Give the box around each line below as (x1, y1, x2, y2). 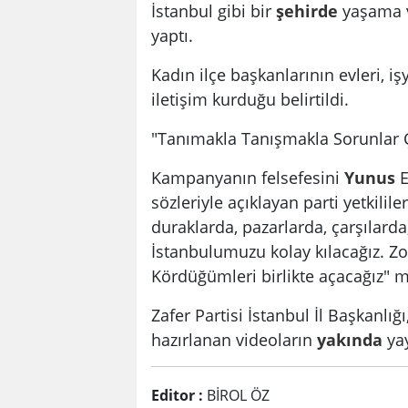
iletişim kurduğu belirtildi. (151, 87, 349, 110)
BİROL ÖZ (203, 384, 270, 405)
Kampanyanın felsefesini (151, 165, 344, 189)
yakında (317, 327, 382, 351)
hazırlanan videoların (151, 327, 317, 351)
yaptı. (151, 23, 193, 46)
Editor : (151, 384, 203, 405)
